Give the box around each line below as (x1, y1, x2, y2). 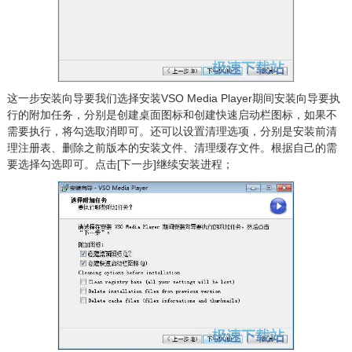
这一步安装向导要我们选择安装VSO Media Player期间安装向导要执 (6, 91, 340, 104)
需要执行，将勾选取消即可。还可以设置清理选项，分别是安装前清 (6, 124, 337, 137)
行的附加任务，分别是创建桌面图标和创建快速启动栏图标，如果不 (6, 108, 337, 121)
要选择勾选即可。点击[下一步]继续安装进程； (6, 157, 233, 170)
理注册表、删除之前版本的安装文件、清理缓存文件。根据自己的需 (6, 141, 337, 154)
